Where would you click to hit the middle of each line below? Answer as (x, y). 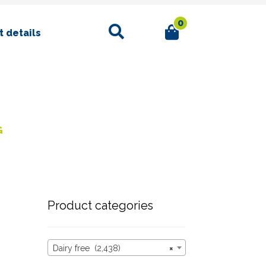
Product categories (100, 205)
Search (118, 27)
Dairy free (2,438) (86, 248)
